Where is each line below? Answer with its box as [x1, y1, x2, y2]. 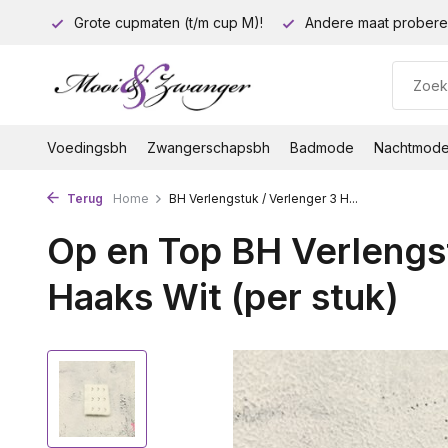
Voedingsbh [47, 139, 127, 156]
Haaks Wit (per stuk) [47, 275, 399, 319]
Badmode [290, 139, 354, 156]
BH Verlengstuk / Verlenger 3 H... [169, 191, 358, 206]
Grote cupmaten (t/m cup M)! [70, 14, 263, 31]
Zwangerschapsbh [147, 139, 270, 156]
